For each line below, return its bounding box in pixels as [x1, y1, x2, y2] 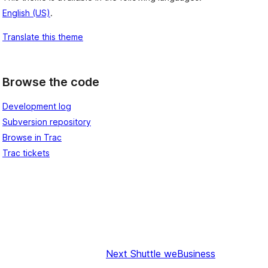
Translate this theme [2, 31, 83, 42]
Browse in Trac [2, 132, 62, 143]
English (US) [2, 7, 50, 18]
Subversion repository [2, 117, 91, 127]
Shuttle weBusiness [130, 248, 215, 260]
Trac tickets [2, 148, 50, 159]
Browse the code [2, 74, 99, 89]
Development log [2, 101, 71, 112]
